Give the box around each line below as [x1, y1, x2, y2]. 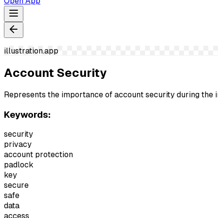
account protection [4, 150, 73, 160]
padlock [4, 160, 34, 170]
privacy [4, 140, 32, 149]
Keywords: [4, 109, 51, 120]
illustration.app [4, 46, 58, 55]
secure [4, 181, 29, 190]
